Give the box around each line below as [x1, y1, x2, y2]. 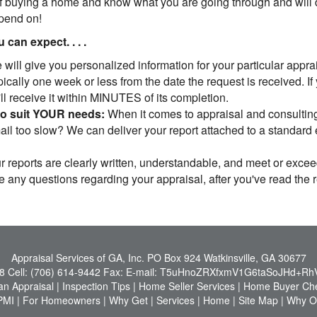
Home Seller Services [138, 279, 235, 293]
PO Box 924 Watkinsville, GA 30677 [146, 250, 306, 265]
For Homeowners [22, 293, 100, 307]
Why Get [108, 293, 148, 307]
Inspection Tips [62, 279, 130, 293]
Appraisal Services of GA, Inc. [11, 250, 144, 265]
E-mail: [125, 265, 160, 279]
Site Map [238, 293, 278, 307]
